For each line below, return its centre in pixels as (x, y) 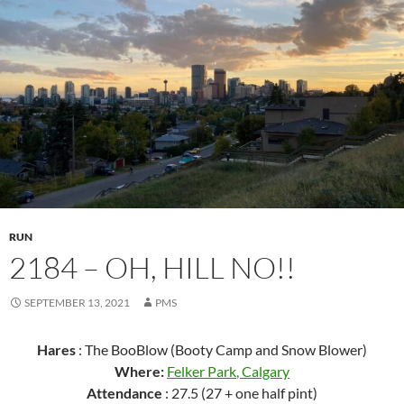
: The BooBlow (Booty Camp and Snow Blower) (221, 350)
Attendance (124, 393)
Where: (141, 372)
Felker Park (202, 372)
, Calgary (263, 372)
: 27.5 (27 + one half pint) (240, 393)
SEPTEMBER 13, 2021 (77, 303)
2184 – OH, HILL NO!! (152, 268)
